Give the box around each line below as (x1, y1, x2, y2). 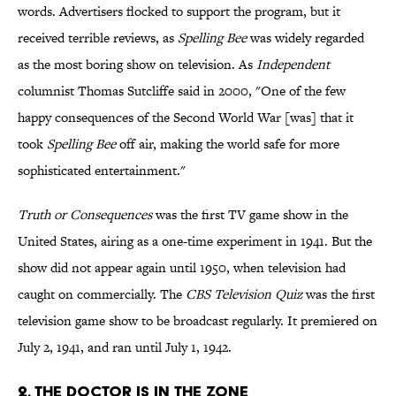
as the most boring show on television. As (18, 55, 256, 74)
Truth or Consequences (18, 205, 152, 225)
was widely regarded (247, 28, 364, 48)
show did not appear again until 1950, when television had (18, 258, 346, 278)
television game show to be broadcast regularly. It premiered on (18, 311, 377, 331)
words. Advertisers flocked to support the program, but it (18, 2, 340, 21)
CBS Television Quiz (186, 285, 302, 304)
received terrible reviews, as (18, 28, 178, 48)
